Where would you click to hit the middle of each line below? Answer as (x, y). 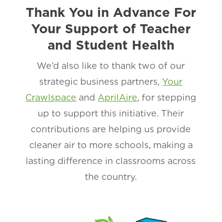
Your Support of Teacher (111, 28)
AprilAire (118, 97)
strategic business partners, (101, 81)
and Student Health (111, 45)
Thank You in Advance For (111, 12)
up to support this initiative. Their (111, 113)
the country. (111, 176)
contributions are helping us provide (111, 129)
